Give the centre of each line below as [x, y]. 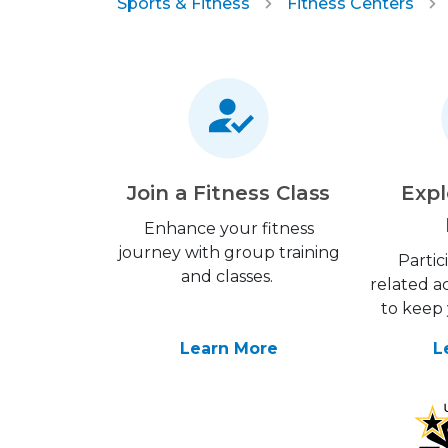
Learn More [228, 348]
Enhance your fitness [228, 228]
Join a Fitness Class [228, 193]
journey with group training [228, 252]
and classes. [228, 276]
